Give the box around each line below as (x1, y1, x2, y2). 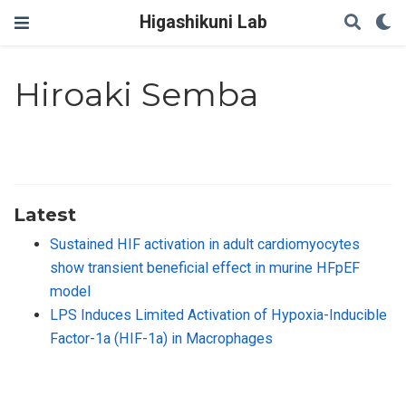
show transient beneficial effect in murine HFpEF (50, 258, 360, 276)
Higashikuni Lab (139, 12, 267, 33)
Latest (14, 202, 76, 226)
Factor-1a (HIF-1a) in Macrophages (50, 329, 273, 347)
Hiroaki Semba (14, 74, 259, 115)
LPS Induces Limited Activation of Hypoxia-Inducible (50, 305, 387, 324)
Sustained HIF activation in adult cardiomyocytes (50, 235, 360, 253)
